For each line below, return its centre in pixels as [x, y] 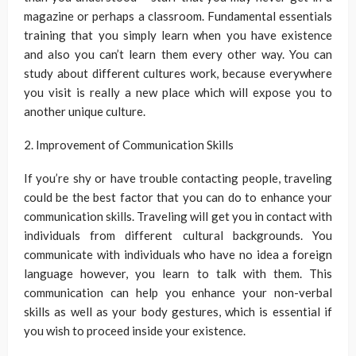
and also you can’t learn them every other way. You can [178, 54]
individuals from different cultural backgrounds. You [178, 236]
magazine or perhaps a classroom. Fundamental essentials [178, 16]
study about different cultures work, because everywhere [178, 74]
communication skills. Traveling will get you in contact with [178, 217]
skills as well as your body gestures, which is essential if [178, 312]
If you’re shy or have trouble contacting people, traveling [178, 178]
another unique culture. [85, 112]
